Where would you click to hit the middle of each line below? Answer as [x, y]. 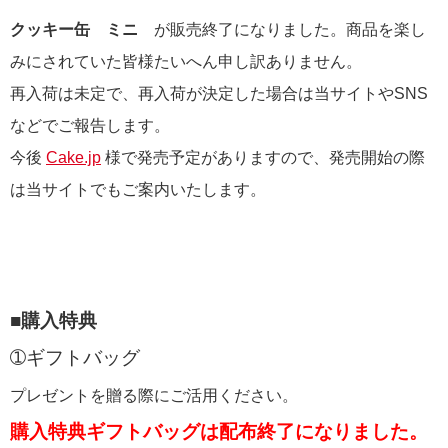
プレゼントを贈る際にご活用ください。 [154, 395]
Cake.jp [73, 157]
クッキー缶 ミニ [74, 29]
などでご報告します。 [90, 125]
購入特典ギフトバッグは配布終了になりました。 [219, 431]
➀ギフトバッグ [84, 357]
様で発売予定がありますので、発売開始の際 [263, 157]
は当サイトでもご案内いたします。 [138, 189]
